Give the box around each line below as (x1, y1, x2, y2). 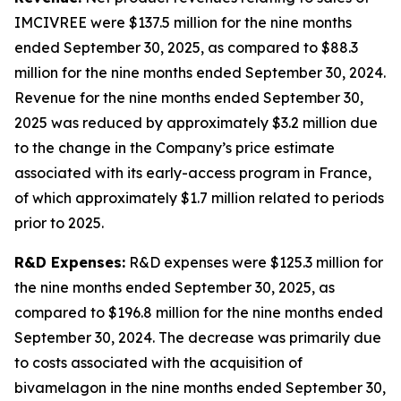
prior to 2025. (14, 214, 104, 232)
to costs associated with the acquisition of (14, 354, 303, 371)
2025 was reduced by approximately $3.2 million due (14, 114, 378, 132)
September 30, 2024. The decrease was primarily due (14, 328, 381, 346)
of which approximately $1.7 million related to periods (14, 189, 384, 207)
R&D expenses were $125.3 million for (125, 253, 383, 271)
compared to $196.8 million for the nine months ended (14, 303, 383, 321)
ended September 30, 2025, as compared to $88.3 (14, 38, 358, 56)
